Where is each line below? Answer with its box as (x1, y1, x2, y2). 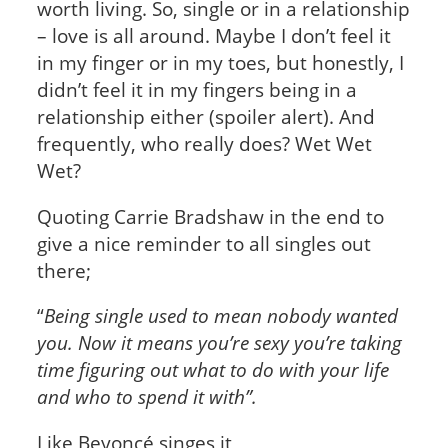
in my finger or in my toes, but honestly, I (36, 49, 404, 75)
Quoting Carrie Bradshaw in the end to (36, 203, 384, 229)
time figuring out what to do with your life (36, 357, 389, 383)
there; (36, 257, 96, 283)
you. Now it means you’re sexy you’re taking (36, 330, 402, 356)
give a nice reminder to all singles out (36, 230, 371, 256)
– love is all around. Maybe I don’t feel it (36, 22, 391, 48)
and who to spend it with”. (36, 384, 257, 410)
